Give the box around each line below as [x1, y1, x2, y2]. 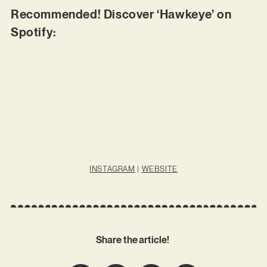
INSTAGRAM [89, 164, 135, 173]
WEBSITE [141, 164, 178, 173]
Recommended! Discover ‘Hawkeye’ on [10, 7, 232, 21]
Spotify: [10, 24, 57, 39]
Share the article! [96, 234, 171, 246]
